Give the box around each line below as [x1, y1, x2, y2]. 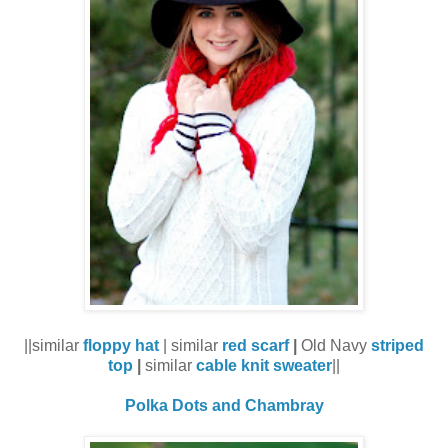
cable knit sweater [196, 356, 332, 374]
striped [371, 336, 424, 354]
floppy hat [83, 336, 159, 354]
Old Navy [301, 336, 371, 354]
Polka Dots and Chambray [124, 396, 324, 414]
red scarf [222, 336, 289, 354]
